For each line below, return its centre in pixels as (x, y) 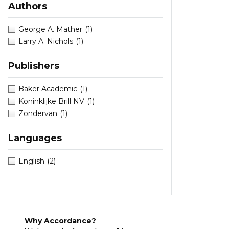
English (31, 161)
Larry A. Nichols (46, 42)
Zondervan (38, 114)
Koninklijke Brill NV (51, 101)
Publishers (34, 66)
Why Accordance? (60, 221)
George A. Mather (50, 29)
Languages (35, 138)
